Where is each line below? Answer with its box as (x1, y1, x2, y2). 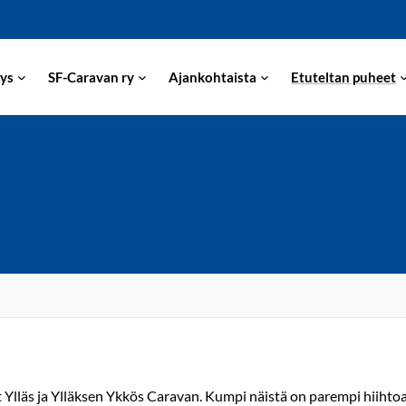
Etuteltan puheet (291, 68, 396, 85)
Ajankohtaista (169, 68, 256, 85)
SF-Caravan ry (48, 68, 134, 85)
